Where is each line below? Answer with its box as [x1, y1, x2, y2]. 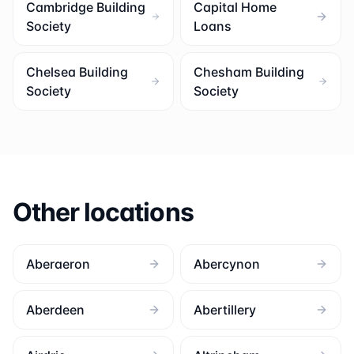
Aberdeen [26, 302, 85, 318]
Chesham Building [194, 64, 304, 80]
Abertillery [194, 302, 256, 318]
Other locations [13, 197, 194, 228]
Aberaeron [26, 256, 90, 272]
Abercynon [194, 256, 260, 272]
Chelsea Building [26, 64, 128, 80]
